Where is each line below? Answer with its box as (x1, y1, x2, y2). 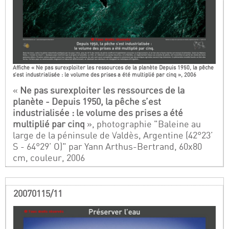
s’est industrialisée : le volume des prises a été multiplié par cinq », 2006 (13, 71, 197, 78)
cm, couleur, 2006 (13, 152, 85, 163)
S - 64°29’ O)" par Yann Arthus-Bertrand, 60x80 (13, 141, 202, 152)
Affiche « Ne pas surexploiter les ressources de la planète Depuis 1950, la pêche (13, 63, 214, 71)
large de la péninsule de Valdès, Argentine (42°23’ (13, 129, 214, 141)
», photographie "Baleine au (85, 118, 201, 129)
